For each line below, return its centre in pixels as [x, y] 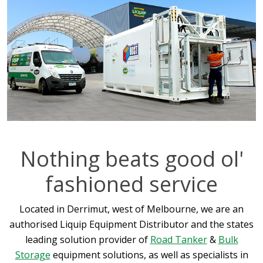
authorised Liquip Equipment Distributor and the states [131, 224]
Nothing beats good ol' [131, 159]
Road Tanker [178, 239]
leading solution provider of [87, 239]
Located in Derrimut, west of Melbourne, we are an [131, 209]
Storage [33, 254]
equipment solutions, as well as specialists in [149, 254]
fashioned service [131, 184]
